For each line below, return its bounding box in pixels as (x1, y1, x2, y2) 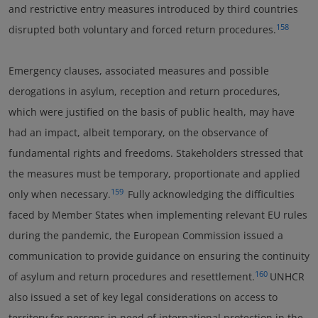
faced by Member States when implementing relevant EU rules (9, 208, 307, 221)
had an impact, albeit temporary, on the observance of (9, 126, 268, 139)
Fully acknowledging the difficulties (128, 187, 295, 201)
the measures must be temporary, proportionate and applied (9, 167, 300, 180)
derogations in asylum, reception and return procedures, (9, 84, 280, 98)
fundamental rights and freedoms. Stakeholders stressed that (9, 146, 303, 160)
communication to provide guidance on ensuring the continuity (9, 249, 309, 263)
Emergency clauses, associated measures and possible (9, 64, 269, 77)
